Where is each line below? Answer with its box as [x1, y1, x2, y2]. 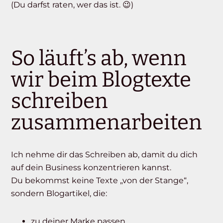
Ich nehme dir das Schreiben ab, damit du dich [11, 150, 198, 160]
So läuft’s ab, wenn [11, 46, 187, 71]
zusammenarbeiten [11, 110, 203, 135]
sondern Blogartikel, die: [11, 189, 108, 199]
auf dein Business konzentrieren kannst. [11, 163, 172, 173]
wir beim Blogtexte [11, 67, 192, 93]
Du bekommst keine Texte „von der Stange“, [11, 176, 189, 186]
